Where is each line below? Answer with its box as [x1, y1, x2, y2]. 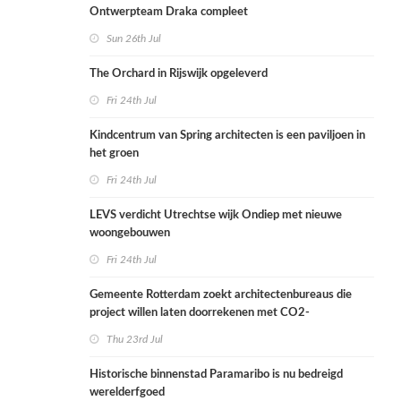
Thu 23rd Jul [107, 334, 163, 346]
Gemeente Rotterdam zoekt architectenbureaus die [90, 289, 352, 302]
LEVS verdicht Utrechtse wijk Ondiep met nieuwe [90, 209, 342, 222]
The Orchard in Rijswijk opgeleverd [90, 68, 268, 81]
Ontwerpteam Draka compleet [90, 6, 248, 19]
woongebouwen [90, 227, 170, 240]
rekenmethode [90, 325, 165, 337]
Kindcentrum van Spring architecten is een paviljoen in [90, 130, 365, 142]
